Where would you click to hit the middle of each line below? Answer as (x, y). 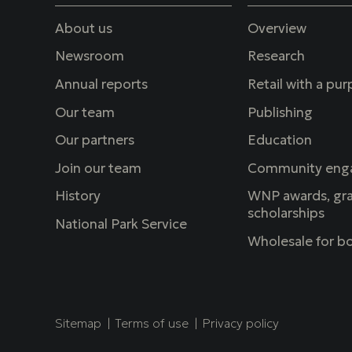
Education (279, 140)
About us (83, 29)
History (77, 196)
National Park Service (121, 224)
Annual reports (101, 84)
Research (276, 56)
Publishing (280, 112)
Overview (277, 29)
